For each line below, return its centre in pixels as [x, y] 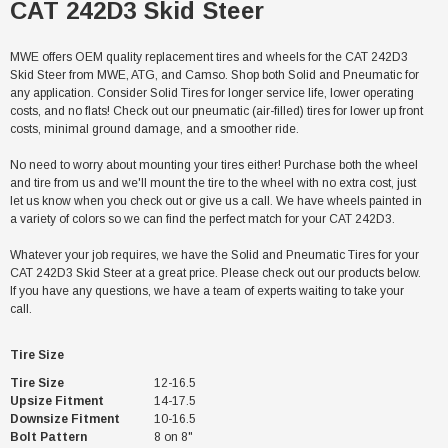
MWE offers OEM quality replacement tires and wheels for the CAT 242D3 [209, 57]
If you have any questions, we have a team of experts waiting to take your [207, 291]
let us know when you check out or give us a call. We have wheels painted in [216, 201]
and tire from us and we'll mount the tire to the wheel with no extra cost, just [213, 183]
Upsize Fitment [57, 401]
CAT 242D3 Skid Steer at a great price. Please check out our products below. [215, 273]
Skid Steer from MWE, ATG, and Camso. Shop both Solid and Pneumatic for [214, 75]
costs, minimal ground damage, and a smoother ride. [154, 129]
